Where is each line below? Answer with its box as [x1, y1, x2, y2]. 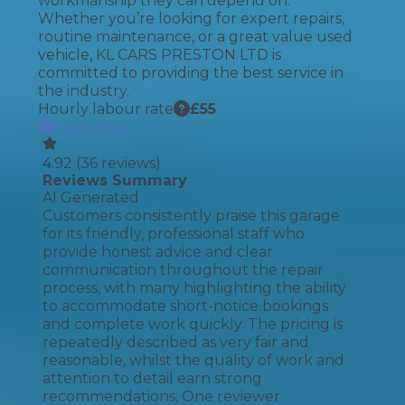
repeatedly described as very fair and [42, 334, 309, 351]
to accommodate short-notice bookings [42, 297, 328, 315]
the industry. [38, 82, 129, 99]
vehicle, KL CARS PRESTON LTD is [38, 46, 281, 63]
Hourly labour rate [38, 100, 174, 118]
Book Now [52, 119, 127, 137]
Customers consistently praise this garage [42, 207, 340, 224]
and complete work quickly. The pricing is [42, 316, 343, 333]
